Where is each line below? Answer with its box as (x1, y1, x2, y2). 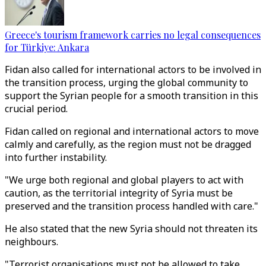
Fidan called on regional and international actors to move (5, 125, 259, 138)
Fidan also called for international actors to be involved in (5, 63, 261, 76)
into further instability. (5, 151, 107, 164)
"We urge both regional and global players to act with (5, 173, 243, 186)
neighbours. (5, 235, 58, 248)
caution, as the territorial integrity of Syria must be (5, 186, 233, 199)
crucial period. (5, 102, 68, 115)
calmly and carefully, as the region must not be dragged (5, 138, 251, 151)
